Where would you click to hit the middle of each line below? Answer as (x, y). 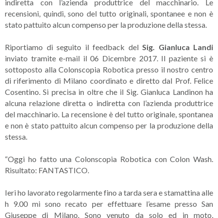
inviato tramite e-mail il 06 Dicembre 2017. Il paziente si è (109, 58)
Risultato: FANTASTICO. (47, 170)
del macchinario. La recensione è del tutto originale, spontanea (109, 114)
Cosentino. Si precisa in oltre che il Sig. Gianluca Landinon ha (109, 92)
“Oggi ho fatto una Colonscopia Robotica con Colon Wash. (109, 159)
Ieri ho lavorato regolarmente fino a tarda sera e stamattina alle (109, 192)
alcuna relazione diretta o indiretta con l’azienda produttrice (109, 103)
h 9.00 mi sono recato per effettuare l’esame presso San (109, 204)
